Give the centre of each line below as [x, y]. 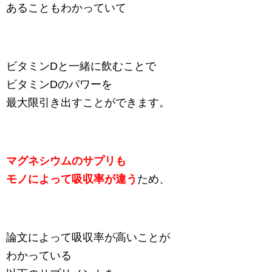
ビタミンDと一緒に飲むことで [81, 66]
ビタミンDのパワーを [59, 85]
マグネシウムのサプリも [66, 161]
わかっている [39, 256]
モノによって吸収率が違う [72, 179]
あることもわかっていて [66, 8]
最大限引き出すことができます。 [88, 103]
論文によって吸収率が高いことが [88, 238]
